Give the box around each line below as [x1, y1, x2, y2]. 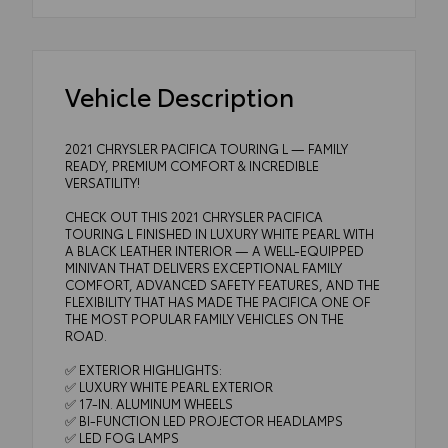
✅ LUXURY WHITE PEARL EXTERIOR [65, 376, 273, 395]
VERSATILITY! [65, 172, 140, 191]
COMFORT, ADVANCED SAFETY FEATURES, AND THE [65, 274, 380, 293]
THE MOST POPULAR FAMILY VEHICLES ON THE [65, 308, 344, 327]
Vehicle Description [65, 77, 294, 113]
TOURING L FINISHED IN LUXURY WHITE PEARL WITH [65, 223, 374, 242]
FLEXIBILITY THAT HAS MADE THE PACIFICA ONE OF [65, 291, 371, 310]
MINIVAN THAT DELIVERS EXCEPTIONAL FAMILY [65, 257, 342, 276]
